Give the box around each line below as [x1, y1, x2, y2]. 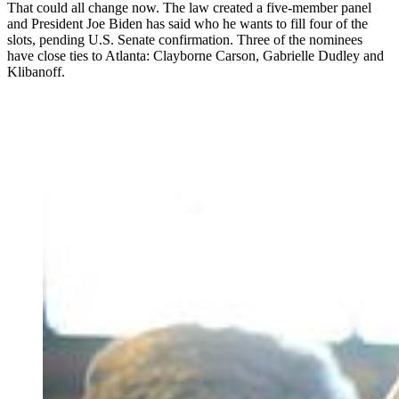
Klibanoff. [7, 64, 65, 80]
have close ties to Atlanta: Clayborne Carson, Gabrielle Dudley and [7, 48, 384, 64]
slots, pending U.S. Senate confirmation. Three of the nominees [7, 32, 362, 48]
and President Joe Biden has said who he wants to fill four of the [7, 16, 368, 32]
